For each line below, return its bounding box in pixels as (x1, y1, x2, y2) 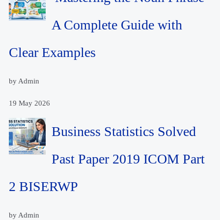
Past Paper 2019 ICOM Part (52, 151, 205, 167)
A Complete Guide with (52, 17, 183, 33)
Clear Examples (9, 45, 96, 60)
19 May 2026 (9, 99, 51, 108)
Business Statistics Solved (52, 124, 196, 139)
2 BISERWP (9, 179, 79, 194)
